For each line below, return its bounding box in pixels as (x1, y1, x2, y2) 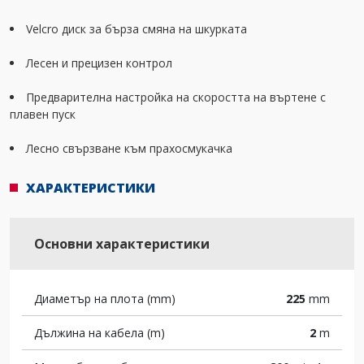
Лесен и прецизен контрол (26, 55, 172, 71)
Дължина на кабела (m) (34, 325, 165, 340)
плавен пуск (10, 106, 76, 122)
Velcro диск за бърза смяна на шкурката (26, 21, 247, 37)
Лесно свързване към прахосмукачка (26, 141, 232, 156)
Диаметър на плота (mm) (34, 291, 175, 306)
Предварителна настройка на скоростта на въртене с (26, 89, 326, 105)
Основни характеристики (34, 235, 210, 253)
